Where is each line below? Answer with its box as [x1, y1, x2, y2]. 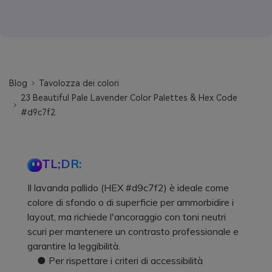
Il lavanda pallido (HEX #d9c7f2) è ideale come [27, 181, 229, 194]
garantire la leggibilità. [27, 239, 120, 252]
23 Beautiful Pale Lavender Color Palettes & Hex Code [21, 92, 238, 103]
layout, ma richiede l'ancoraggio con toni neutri [27, 210, 226, 223]
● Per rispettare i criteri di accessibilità [27, 254, 203, 267]
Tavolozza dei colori [39, 78, 120, 88]
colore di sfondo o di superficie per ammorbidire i [27, 195, 234, 208]
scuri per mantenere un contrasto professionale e [27, 225, 239, 237]
